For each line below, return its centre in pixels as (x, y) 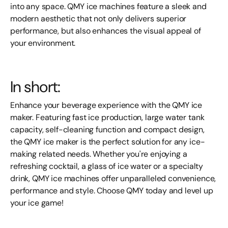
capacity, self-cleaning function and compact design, (107, 130)
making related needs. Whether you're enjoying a (99, 154)
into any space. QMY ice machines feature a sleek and (108, 6)
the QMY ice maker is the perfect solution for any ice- (108, 142)
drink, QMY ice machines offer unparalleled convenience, (113, 178)
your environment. (43, 43)
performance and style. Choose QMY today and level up (112, 191)
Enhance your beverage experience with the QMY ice (106, 105)
